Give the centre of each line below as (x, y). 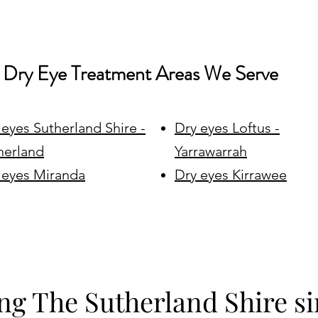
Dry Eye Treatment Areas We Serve (141, 74)
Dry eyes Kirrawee (231, 175)
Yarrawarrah (211, 151)
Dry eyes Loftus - (227, 128)
